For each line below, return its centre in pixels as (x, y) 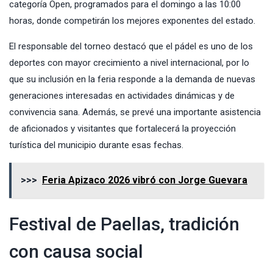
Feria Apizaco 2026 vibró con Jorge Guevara (145, 180)
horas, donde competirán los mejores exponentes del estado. (132, 20)
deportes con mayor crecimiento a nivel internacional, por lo (129, 62)
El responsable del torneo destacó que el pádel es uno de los (131, 46)
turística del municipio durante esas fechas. (96, 145)
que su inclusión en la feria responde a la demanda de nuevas (132, 79)
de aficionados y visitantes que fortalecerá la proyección (122, 128)
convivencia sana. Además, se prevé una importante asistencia (135, 112)
